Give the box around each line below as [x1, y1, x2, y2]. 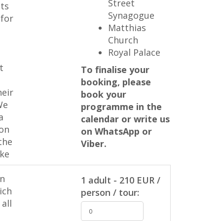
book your [80, 88, 126, 100]
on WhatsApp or [80, 125, 152, 137]
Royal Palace [108, 46, 160, 58]
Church [108, 34, 138, 46]
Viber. [80, 138, 109, 149]
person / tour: [80, 186, 139, 198]
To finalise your [80, 64, 149, 75]
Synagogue [108, 9, 154, 21]
